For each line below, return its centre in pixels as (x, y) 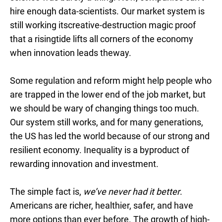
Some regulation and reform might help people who (111, 81)
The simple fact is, (47, 192)
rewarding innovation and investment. (84, 164)
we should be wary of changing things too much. (105, 108)
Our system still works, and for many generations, (107, 122)
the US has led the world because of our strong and (110, 136)
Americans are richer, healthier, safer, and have (102, 205)
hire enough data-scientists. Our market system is (107, 11)
